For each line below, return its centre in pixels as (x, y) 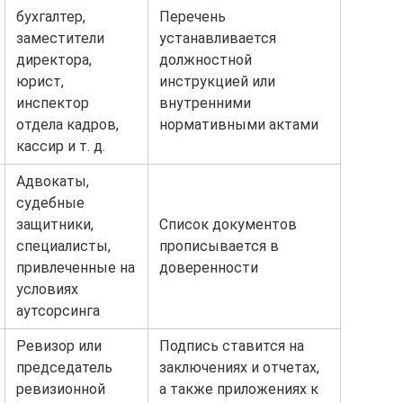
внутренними (205, 103)
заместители (60, 38)
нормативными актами (239, 125)
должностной (206, 60)
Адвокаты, (53, 181)
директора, (54, 60)
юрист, (40, 81)
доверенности (209, 268)
